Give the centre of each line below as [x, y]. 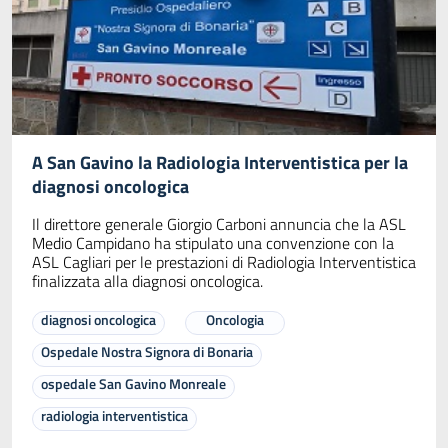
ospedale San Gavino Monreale [133, 383]
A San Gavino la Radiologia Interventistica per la [220, 162]
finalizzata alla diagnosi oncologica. [147, 280]
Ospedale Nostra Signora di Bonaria [147, 351]
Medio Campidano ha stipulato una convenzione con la [213, 242]
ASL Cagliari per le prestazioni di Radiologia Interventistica [224, 261]
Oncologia [235, 319]
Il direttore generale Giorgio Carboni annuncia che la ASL [219, 223]
